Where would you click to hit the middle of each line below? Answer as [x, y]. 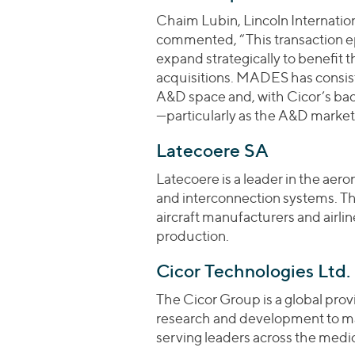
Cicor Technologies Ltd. [253, 271]
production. [193, 236]
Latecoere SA [212, 150]
